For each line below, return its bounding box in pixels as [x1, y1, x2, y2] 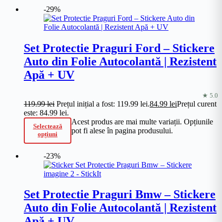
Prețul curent [177, 99, 217, 108]
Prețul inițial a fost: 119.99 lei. [56, 99, 150, 108]
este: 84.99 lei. [24, 108, 69, 117]
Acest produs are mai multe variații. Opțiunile [71, 117, 213, 126]
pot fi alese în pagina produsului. [71, 126, 173, 135]
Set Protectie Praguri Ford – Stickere [24, 41, 215, 55]
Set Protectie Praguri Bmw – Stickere [24, 188, 216, 201]
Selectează [33, 122, 62, 130]
